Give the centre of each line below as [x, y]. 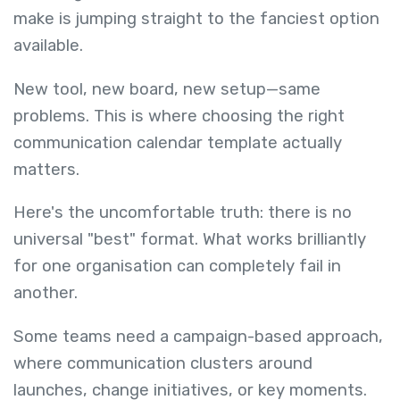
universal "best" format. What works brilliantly [190, 240]
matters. [46, 169]
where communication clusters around [163, 363]
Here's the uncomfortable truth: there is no [183, 213]
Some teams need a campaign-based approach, [198, 336]
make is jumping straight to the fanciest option [196, 19]
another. [46, 293]
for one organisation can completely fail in [177, 267]
